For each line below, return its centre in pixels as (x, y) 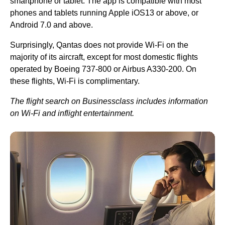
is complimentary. (108, 81)
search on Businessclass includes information (126, 101)
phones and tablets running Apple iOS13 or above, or (104, 13)
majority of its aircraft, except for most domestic (93, 57)
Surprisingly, (33, 45)
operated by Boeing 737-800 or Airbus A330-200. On (103, 69)
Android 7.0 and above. (51, 25)
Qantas (69, 45)
